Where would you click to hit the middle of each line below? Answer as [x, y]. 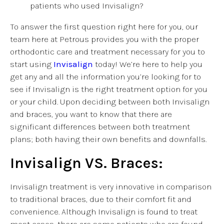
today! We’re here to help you [148, 64]
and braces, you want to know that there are [91, 114]
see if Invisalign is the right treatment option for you [109, 89]
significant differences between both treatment [100, 126]
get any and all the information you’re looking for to [105, 76]
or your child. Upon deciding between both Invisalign [110, 101]
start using [32, 64]
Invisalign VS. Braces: [86, 163]
